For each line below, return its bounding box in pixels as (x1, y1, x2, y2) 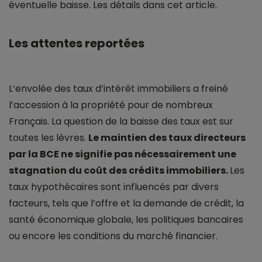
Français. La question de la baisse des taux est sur (9, 115, 233, 129)
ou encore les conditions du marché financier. (9, 229, 218, 243)
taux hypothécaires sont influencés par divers (9, 180, 219, 194)
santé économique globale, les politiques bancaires (9, 213, 243, 227)
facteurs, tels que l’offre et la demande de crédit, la (9, 196, 244, 211)
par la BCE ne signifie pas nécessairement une (9, 147, 236, 161)
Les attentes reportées (9, 35, 144, 52)
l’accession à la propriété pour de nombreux (9, 98, 213, 112)
